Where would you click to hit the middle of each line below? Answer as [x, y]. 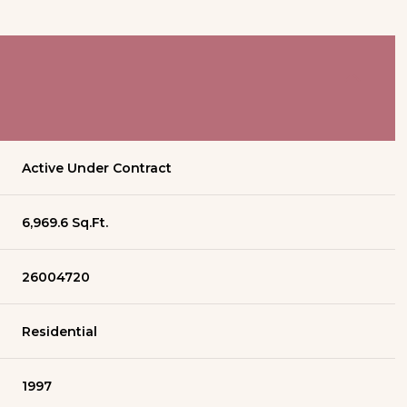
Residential [60, 331]
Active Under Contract [97, 168]
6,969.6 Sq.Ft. [65, 222]
